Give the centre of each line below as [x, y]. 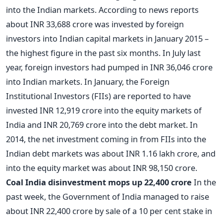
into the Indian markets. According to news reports [102, 10]
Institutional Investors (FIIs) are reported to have [98, 96]
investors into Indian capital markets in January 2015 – [107, 39]
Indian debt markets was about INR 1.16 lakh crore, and [111, 154]
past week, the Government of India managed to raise [108, 197]
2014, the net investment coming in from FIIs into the [106, 139]
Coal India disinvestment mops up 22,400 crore [99, 182]
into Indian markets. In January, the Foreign [88, 82]
